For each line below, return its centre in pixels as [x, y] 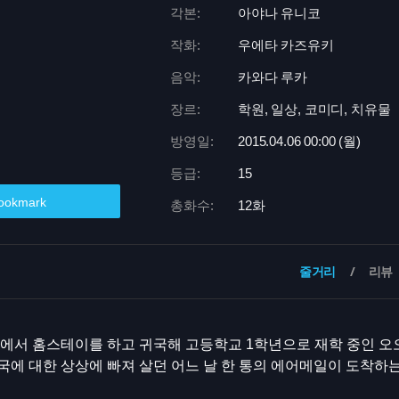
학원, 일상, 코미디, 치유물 [314, 109]
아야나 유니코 [279, 13]
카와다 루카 [273, 77]
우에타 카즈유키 [286, 45]
